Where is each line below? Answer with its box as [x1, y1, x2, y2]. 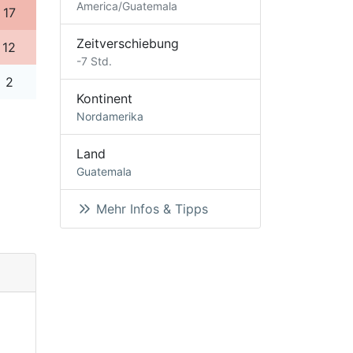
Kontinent [76, 90, 132, 106]
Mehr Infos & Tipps [92, 200, 208, 217]
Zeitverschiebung [76, 35, 179, 51]
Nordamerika [76, 109, 143, 123]
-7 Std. [76, 54, 112, 68]
